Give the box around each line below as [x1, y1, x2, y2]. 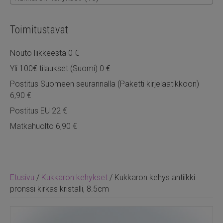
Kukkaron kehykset [41, 172, 108, 182]
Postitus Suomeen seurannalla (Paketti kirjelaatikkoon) [10, 79, 199, 89]
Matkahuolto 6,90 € [10, 121, 77, 131]
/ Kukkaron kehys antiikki [108, 172, 195, 182]
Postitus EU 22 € [10, 106, 67, 115]
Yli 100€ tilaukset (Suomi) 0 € [10, 63, 111, 73]
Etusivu [10, 172, 34, 182]
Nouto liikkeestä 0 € [10, 48, 79, 58]
